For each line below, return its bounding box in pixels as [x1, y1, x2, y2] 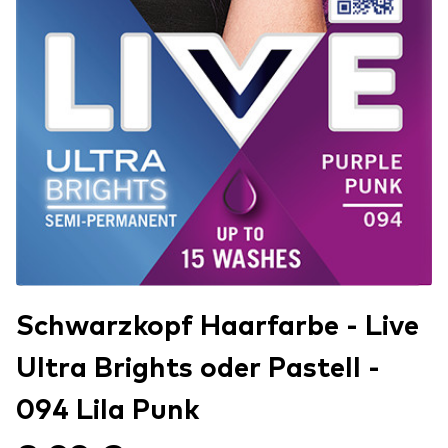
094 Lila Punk [16, 397, 199, 426]
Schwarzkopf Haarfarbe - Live [16, 313, 419, 342]
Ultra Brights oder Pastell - [16, 355, 380, 384]
